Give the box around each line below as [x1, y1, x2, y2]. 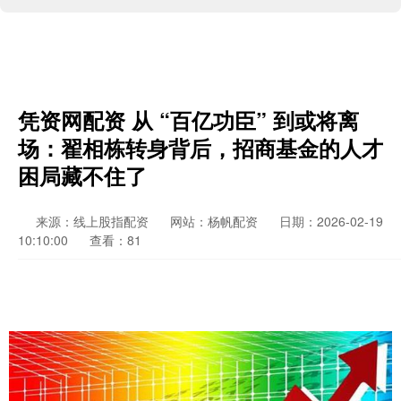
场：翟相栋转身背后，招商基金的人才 [18, 132, 383, 163]
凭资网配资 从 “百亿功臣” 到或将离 [18, 105, 359, 135]
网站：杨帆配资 [170, 212, 258, 230]
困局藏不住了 [18, 160, 147, 191]
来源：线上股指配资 [36, 212, 152, 230]
